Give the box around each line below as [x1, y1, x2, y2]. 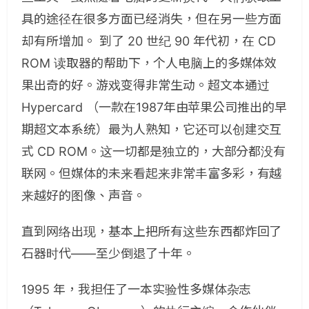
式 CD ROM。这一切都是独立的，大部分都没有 [21, 144, 286, 159]
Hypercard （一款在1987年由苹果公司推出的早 [21, 100, 288, 115]
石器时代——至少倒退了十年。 [21, 246, 195, 261]
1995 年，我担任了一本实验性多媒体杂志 [21, 282, 252, 297]
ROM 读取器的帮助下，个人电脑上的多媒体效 [21, 56, 277, 71]
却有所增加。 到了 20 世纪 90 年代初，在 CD [21, 34, 277, 49]
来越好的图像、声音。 [21, 188, 146, 203]
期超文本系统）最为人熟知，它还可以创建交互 [21, 122, 282, 137]
